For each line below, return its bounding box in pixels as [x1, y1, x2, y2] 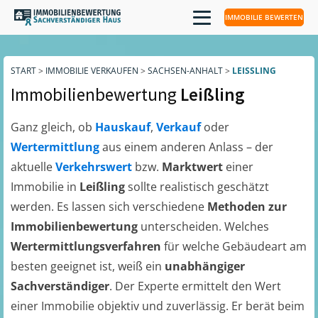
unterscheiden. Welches [138, 219, 269, 234]
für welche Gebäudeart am [164, 238, 307, 254]
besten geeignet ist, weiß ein [11, 258, 165, 274]
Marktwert [162, 159, 226, 175]
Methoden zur [207, 199, 287, 214]
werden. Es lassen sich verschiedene [11, 199, 207, 214]
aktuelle [11, 159, 55, 175]
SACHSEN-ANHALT [148, 65, 223, 77]
